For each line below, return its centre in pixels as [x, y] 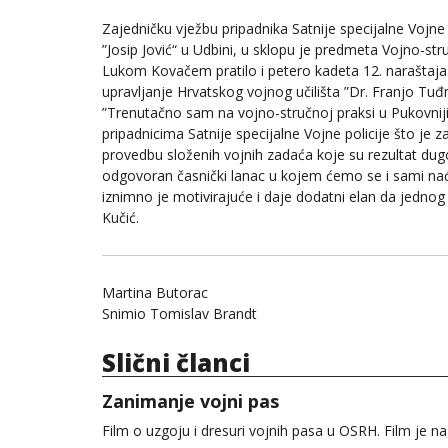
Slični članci [176, 363]
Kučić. [120, 218]
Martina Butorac [155, 292]
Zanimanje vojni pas [190, 401]
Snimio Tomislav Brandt [179, 313]
